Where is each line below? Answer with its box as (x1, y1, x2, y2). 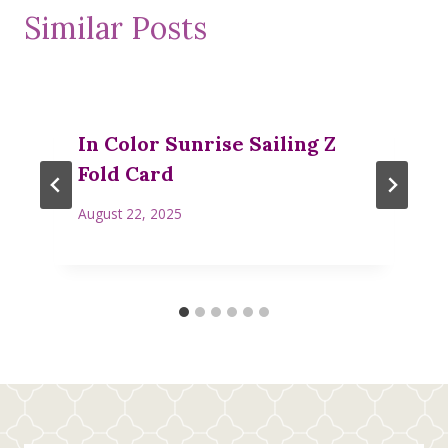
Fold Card (78, 161, 174, 187)
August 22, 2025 (78, 203, 182, 223)
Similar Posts (24, 9, 207, 48)
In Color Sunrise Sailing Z (78, 131, 336, 157)
